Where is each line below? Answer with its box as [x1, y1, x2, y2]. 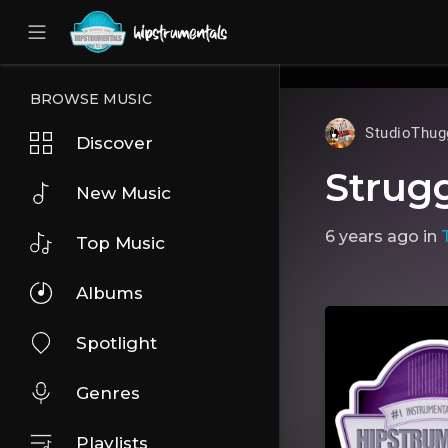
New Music [76, 183, 171, 203]
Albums [76, 283, 143, 303]
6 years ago [325, 227, 419, 246]
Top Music [76, 233, 165, 253]
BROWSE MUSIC [30, 90, 152, 108]
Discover [76, 133, 153, 153]
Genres [76, 383, 140, 403]
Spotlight [76, 333, 157, 353]
